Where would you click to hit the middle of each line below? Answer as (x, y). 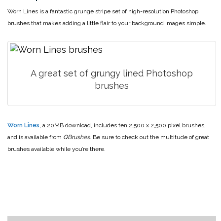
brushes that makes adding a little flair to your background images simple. (107, 23)
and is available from (35, 137)
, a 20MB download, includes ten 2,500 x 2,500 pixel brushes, (123, 126)
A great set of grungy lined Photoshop (112, 74)
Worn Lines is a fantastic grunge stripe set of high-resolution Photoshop (103, 11)
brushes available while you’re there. (56, 149)
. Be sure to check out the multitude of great (149, 137)
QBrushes (76, 137)
